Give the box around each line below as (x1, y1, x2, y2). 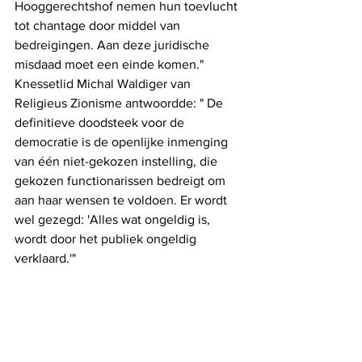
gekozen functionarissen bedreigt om (15, 174, 229, 188)
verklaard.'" (15, 251, 76, 266)
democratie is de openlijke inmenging (15, 135, 231, 149)
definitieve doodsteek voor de (15, 116, 187, 130)
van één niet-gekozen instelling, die (15, 154, 221, 169)
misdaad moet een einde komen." (15, 57, 207, 72)
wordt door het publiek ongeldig (15, 232, 200, 246)
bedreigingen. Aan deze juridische (15, 38, 213, 53)
